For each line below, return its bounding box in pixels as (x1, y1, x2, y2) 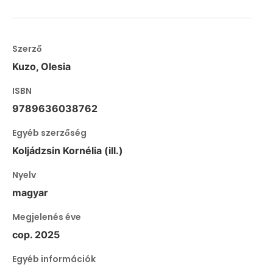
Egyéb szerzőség (12, 126, 87, 139)
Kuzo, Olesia (12, 60, 71, 73)
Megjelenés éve (12, 210, 81, 223)
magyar (12, 186, 48, 199)
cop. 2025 (12, 228, 60, 241)
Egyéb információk (12, 252, 96, 265)
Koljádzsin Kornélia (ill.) (12, 144, 123, 157)
